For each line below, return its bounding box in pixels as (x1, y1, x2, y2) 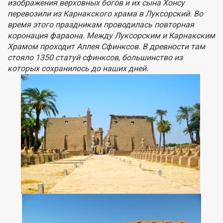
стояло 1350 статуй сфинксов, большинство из (7, 53, 183, 63)
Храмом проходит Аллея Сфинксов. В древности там (7, 42, 205, 52)
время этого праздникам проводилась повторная (7, 20, 194, 30)
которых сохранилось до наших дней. (7, 64, 148, 74)
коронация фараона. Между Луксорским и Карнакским (7, 31, 215, 41)
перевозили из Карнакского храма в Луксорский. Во (7, 9, 203, 19)
